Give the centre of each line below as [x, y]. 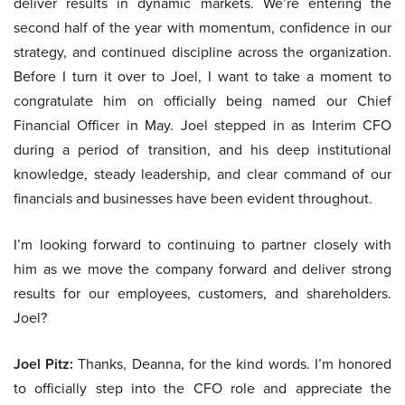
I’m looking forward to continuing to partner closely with [202, 245]
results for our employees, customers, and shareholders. [202, 293]
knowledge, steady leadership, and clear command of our [202, 174]
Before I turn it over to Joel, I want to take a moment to [202, 76]
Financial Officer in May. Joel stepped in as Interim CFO [202, 125]
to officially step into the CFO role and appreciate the [202, 388]
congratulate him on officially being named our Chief [202, 101]
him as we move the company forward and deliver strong [202, 269]
